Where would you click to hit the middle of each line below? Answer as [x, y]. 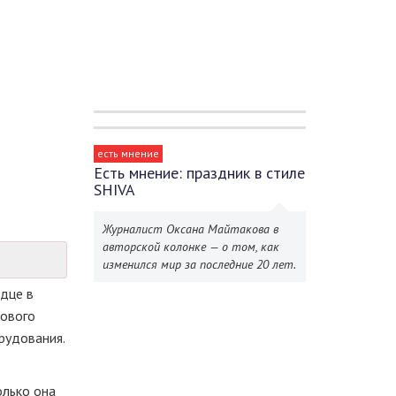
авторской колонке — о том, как [191, 247]
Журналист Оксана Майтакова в [190, 229]
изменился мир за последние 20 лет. [199, 264]
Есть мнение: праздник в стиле [199, 173]
